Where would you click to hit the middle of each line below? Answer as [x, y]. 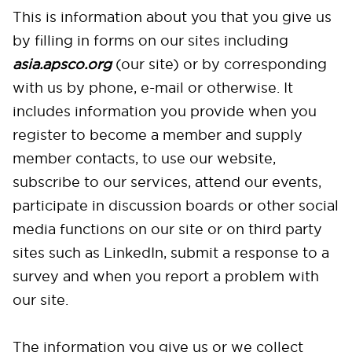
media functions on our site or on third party [167, 229]
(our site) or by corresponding [221, 64]
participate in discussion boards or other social [176, 205]
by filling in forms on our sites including [150, 40]
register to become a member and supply [158, 135]
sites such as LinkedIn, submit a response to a [171, 253]
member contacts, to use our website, [144, 158]
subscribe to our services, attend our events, [167, 182]
